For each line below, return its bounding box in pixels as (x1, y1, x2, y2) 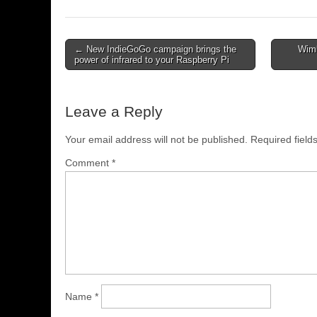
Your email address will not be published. (65, 133, 248, 145)
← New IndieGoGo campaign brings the (74, 43, 236, 54)
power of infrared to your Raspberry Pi (74, 54, 229, 65)
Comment (65, 156, 112, 168)
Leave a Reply (65, 103, 163, 120)
